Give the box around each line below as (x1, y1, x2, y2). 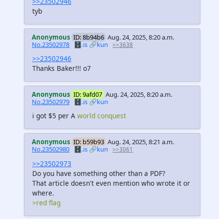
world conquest (77, 111, 126, 121)
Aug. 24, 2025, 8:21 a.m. (108, 137, 175, 147)
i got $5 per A (32, 111, 77, 121)
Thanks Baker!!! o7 (32, 64, 91, 73)
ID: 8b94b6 (73, 32, 105, 42)
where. (32, 188, 54, 197)
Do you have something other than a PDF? (32, 168, 165, 178)
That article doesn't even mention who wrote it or (32, 178, 190, 188)
